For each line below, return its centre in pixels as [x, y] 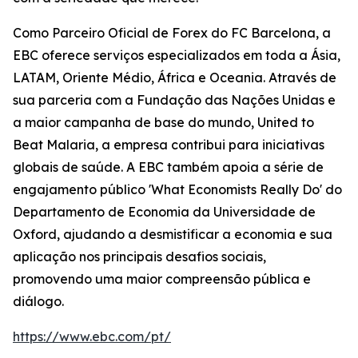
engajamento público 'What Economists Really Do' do [177, 190]
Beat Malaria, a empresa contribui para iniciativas [169, 145]
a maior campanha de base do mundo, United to [163, 123]
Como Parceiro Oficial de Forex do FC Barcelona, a [172, 33]
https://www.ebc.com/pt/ [92, 337]
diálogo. [38, 302]
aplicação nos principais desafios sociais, [139, 257]
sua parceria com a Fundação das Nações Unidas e [174, 100]
